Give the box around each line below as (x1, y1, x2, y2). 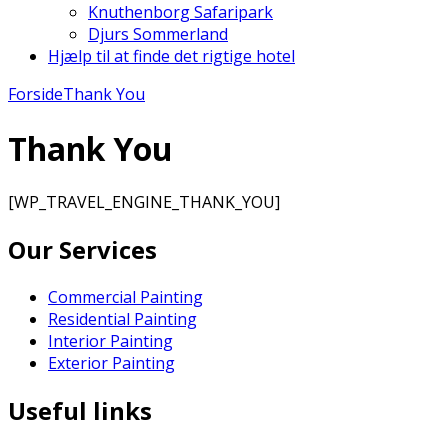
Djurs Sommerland (88, 23, 228, 46)
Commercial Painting (48, 285, 203, 308)
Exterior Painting (48, 351, 175, 374)
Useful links (8, 393, 152, 427)
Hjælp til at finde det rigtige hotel (48, 45, 295, 68)
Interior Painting (48, 329, 173, 352)
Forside (8, 83, 63, 106)
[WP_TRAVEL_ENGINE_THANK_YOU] (8, 190, 280, 213)
